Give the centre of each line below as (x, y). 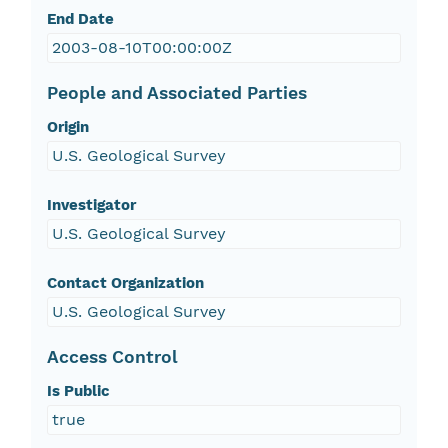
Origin (67, 127)
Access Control (112, 357)
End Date (80, 19)
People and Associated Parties (176, 93)
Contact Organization (125, 283)
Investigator (91, 205)
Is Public (78, 391)
